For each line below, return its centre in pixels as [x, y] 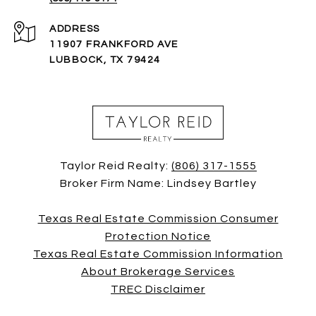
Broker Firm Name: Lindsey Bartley [158, 183]
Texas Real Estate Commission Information [158, 254]
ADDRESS [75, 29]
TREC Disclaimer [158, 289]
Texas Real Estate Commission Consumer [158, 218]
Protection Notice [158, 236]
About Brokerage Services [158, 271]
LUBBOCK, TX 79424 [105, 60]
